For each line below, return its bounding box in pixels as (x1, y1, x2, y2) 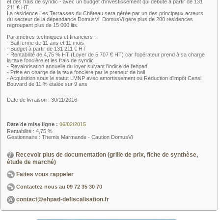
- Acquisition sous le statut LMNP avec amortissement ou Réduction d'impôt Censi (7, 75, 201, 81)
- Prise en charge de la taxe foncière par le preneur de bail (7, 69, 145, 75)
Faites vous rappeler (15, 170, 74, 178)
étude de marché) (7, 159, 56, 166)
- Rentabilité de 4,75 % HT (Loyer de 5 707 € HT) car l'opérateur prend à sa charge (7, 52, 205, 57)
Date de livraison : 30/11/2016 (7, 97, 77, 103)
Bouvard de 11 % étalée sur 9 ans (7, 81, 87, 87)
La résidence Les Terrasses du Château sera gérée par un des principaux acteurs (7, 10, 203, 16)
